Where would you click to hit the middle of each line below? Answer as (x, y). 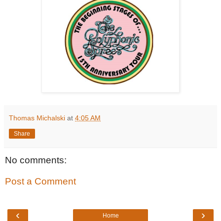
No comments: (36, 160)
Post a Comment (40, 182)
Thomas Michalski (37, 118)
